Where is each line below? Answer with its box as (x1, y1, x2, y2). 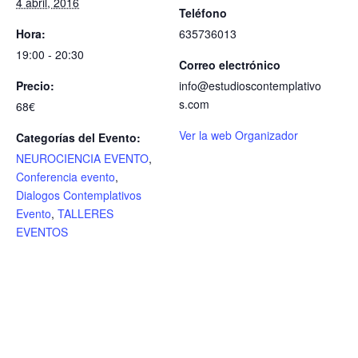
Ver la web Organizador (179, 127, 298, 143)
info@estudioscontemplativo (179, 78, 321, 93)
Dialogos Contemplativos (16, 187, 141, 203)
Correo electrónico (179, 57, 280, 73)
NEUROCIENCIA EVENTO (16, 150, 149, 166)
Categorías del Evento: (16, 129, 141, 145)
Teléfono (179, 5, 227, 21)
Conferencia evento (16, 169, 115, 185)
